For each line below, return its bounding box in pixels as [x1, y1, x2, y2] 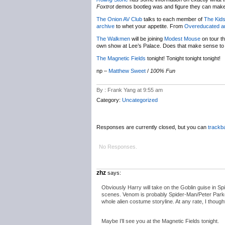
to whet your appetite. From [115, 23, 184, 29]
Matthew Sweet [108, 68, 146, 74]
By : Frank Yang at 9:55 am [96, 87, 163, 93]
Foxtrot [96, 4, 114, 10]
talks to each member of [142, 16, 204, 22]
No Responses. [99, 144, 137, 150]
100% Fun [150, 68, 175, 74]
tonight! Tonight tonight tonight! [146, 55, 220, 61]
